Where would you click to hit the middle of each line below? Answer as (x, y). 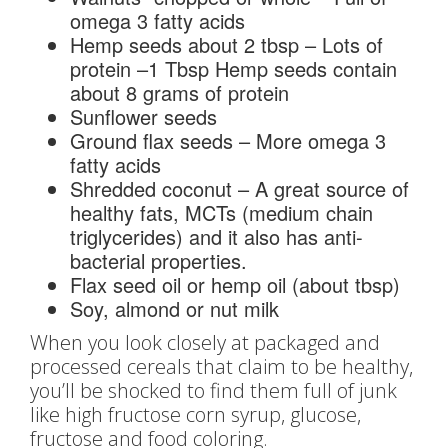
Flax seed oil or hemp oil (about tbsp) (235, 284)
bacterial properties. (158, 260)
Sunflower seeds (143, 116)
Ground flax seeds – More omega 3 (228, 140)
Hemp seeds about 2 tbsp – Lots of (226, 44)
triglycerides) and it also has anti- (216, 236)
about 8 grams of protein (179, 92)
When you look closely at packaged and (205, 342)
